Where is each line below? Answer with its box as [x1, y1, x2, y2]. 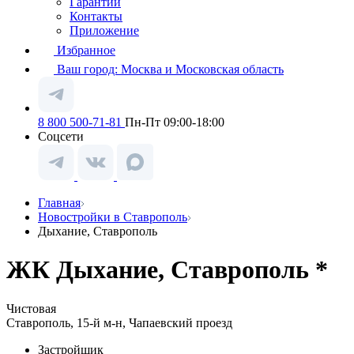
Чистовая [6, 301, 56, 315]
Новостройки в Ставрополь [38, 210, 187, 224]
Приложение [70, 24, 139, 37]
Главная [38, 196, 81, 209]
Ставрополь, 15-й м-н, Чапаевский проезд [6, 315, 232, 330]
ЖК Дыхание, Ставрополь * [6, 255, 328, 284]
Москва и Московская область [121, 62, 284, 76]
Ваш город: [57, 62, 121, 76]
